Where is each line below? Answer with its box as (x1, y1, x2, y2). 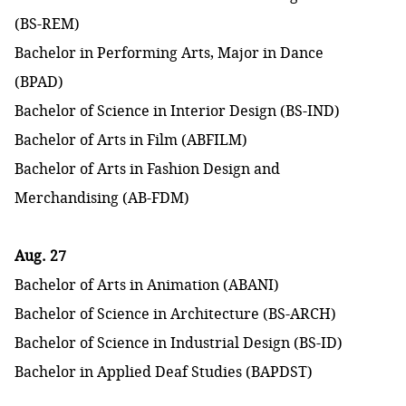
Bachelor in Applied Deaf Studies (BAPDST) (14, 362, 313, 382)
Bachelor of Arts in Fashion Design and (14, 159, 280, 179)
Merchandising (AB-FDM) (14, 188, 189, 208)
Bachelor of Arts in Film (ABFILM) (14, 130, 247, 150)
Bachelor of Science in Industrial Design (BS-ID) (14, 333, 343, 353)
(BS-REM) (14, 14, 80, 34)
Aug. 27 (14, 246, 66, 266)
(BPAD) (14, 72, 63, 92)
